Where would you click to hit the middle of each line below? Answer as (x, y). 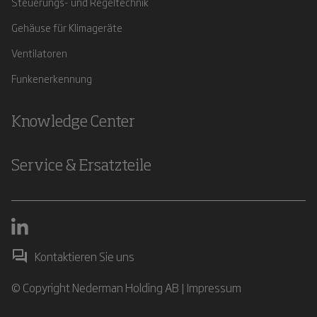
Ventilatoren (39, 53)
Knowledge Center (73, 122)
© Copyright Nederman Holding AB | (99, 287)
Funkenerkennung (52, 78)
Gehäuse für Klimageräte (67, 27)
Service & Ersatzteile (81, 166)
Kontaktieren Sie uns (85, 256)
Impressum (214, 287)
